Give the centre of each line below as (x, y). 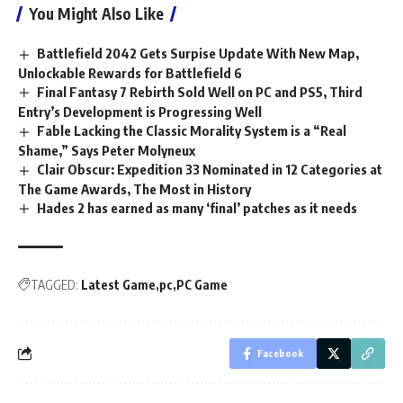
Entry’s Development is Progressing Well (140, 111)
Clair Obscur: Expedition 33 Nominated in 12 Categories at (210, 169)
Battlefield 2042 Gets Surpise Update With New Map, (198, 54)
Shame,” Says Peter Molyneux (107, 150)
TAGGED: (54, 284)
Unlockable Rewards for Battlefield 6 (130, 73)
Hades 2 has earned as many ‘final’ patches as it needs (197, 207)
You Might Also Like (96, 14)
